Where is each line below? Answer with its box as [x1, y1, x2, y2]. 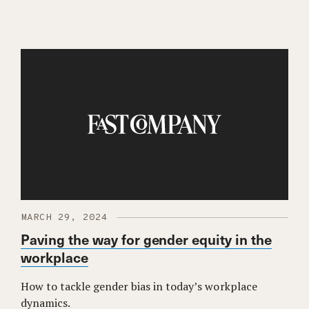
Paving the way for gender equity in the [21, 229, 272, 249]
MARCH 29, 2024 [21, 211, 108, 223]
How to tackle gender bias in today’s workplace [21, 278, 257, 294]
